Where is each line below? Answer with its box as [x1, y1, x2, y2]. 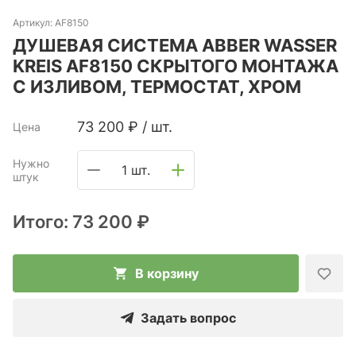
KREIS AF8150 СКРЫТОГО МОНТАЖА [13, 56, 339, 76]
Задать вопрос [141, 310, 236, 326]
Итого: [13, 211, 72, 232]
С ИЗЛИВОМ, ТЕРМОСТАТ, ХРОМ [13, 76, 301, 97]
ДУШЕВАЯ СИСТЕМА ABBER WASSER [13, 35, 337, 56]
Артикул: [13, 17, 55, 29]
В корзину [135, 265, 199, 281]
